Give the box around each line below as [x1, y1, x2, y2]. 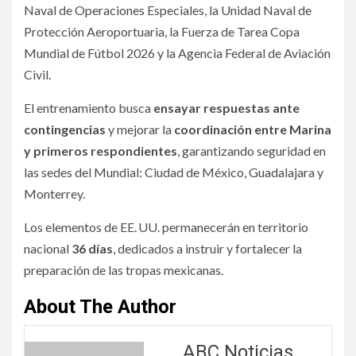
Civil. [24, 67, 51, 83]
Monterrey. [24, 186, 85, 202]
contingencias [24, 122, 106, 137]
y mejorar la [106, 122, 174, 137]
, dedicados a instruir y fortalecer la [113, 241, 302, 257]
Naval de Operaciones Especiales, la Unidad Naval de [24, 2, 311, 18]
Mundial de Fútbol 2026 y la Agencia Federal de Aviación [24, 45, 331, 61]
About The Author [24, 296, 176, 319]
